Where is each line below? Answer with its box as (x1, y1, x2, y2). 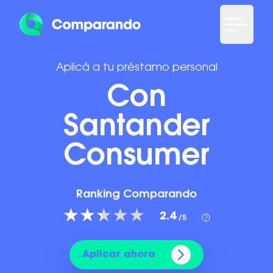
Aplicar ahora (82, 250, 155, 260)
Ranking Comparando (76, 190, 197, 200)
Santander (63, 113, 210, 143)
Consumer (63, 143, 210, 172)
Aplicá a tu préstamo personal (55, 63, 218, 74)
